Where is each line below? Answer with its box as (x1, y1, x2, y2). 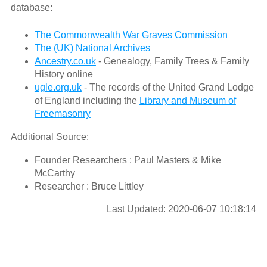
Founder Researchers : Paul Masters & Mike (34, 154, 221, 165)
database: (10, 2, 52, 13)
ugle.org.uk (34, 82, 82, 92)
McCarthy (34, 167, 75, 178)
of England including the (34, 95, 139, 105)
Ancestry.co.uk (34, 55, 96, 66)
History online (34, 69, 93, 79)
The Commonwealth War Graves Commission (34, 29, 228, 40)
